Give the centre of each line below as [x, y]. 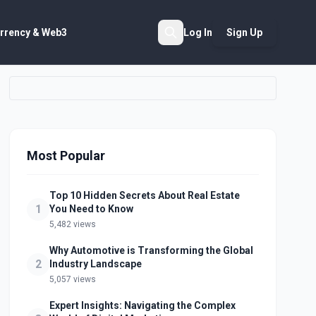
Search [246, 82]
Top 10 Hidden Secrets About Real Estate [145, 195]
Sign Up [244, 32]
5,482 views [73, 224]
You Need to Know [92, 209]
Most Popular [66, 156]
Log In [198, 32]
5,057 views [73, 279]
